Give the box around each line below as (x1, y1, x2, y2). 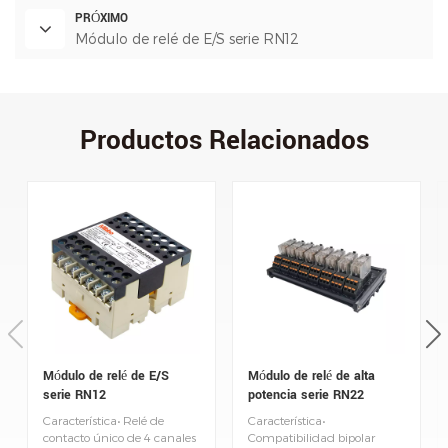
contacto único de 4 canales (43, 430, 196, 445)
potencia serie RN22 (248, 384, 364, 404)
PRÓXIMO (75, 9, 128, 27)
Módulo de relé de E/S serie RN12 (75, 29, 299, 47)
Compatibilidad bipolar (248, 430, 375, 445)
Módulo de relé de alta (248, 365, 375, 385)
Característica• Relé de (43, 413, 164, 428)
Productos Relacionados (79, 121, 369, 159)
